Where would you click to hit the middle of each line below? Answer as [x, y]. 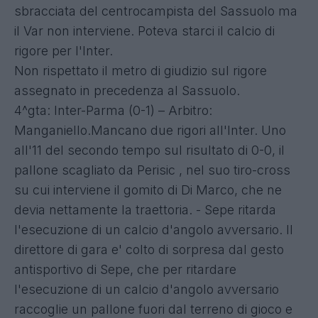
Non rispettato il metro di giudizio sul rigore [141, 70]
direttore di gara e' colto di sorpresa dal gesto [149, 249]
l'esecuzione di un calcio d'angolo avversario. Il [154, 229]
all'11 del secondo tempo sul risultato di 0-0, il [149, 150]
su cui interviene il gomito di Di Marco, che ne [148, 190]
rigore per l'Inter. [64, 50]
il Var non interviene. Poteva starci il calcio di [144, 31]
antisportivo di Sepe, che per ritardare [125, 269]
